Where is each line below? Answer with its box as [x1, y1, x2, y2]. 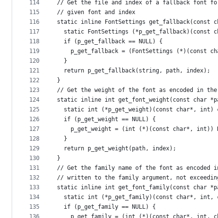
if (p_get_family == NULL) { [57, 203, 156, 211]
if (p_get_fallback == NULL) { [57, 38, 163, 45]
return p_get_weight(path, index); [57, 145, 176, 152]
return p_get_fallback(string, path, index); [57, 67, 210, 74]
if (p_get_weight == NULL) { [57, 116, 156, 123]
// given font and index [57, 9, 135, 16]
